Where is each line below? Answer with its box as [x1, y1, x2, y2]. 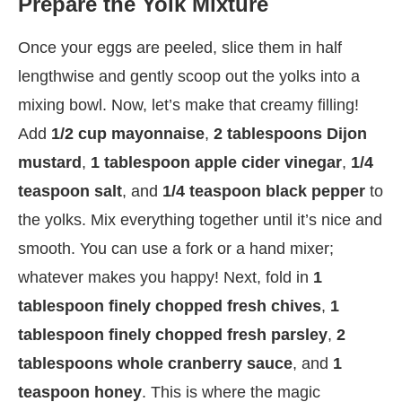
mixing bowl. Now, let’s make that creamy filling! [18, 95, 359, 114]
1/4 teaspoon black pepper [162, 181, 365, 200]
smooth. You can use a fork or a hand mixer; [18, 239, 334, 258]
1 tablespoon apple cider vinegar [91, 153, 342, 171]
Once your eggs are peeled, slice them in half [18, 38, 342, 57]
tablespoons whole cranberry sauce [18, 354, 293, 372]
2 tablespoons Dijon [214, 124, 367, 143]
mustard [18, 153, 82, 171]
